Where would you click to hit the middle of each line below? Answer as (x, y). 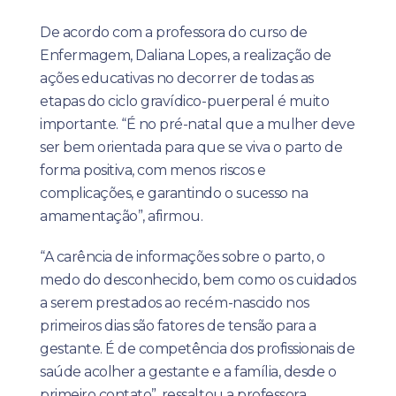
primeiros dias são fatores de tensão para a (178, 326)
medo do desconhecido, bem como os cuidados (198, 280)
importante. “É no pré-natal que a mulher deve (198, 124)
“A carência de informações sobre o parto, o (183, 257)
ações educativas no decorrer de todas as (177, 78)
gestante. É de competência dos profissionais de (198, 349)
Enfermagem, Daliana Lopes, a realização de (186, 55)
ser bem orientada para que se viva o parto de (191, 147)
